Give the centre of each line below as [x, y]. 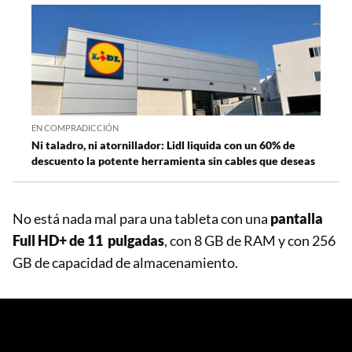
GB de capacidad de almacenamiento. [125, 262]
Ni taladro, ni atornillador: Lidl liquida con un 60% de [163, 145]
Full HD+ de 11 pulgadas [88, 240]
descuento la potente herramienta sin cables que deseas [173, 160]
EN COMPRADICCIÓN [75, 127]
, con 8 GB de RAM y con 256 [250, 240]
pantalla [297, 218]
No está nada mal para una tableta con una [141, 218]
